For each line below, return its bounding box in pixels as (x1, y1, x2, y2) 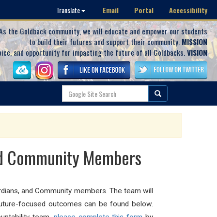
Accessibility (169, 4, 207, 15)
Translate (56, 5, 81, 15)
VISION (187, 47, 207, 58)
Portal (134, 4, 154, 15)
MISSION (182, 36, 207, 47)
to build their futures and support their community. (29, 36, 182, 47)
